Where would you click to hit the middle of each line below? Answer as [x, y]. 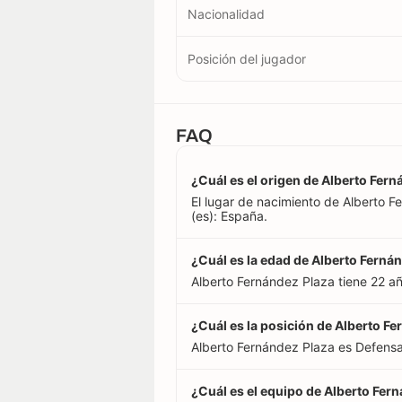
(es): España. [229, 216]
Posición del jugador [247, 59]
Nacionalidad [226, 14]
